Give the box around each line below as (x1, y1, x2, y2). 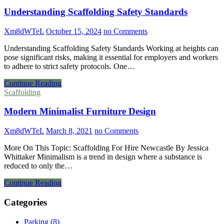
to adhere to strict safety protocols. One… (4, 61, 135, 70)
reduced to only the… (4, 161, 72, 170)
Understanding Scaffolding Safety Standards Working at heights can (4, 43, 218, 52)
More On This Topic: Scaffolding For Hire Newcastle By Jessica (4, 143, 208, 152)
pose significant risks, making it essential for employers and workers (4, 52, 218, 61)
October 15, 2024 (46, 26, 101, 35)
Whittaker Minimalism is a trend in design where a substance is (4, 152, 202, 161)
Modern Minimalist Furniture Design (4, 106, 156, 117)
